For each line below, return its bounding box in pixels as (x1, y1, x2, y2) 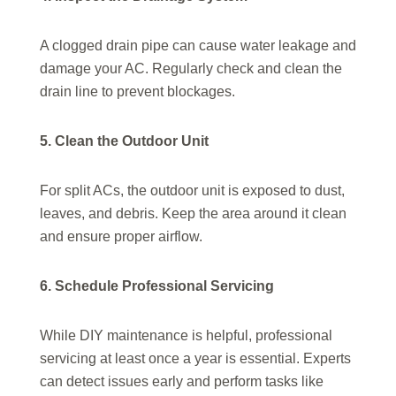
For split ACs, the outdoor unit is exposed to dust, (40, 183, 345, 199)
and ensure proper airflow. (40, 229, 202, 245)
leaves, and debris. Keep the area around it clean (40, 206, 346, 222)
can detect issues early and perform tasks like (40, 374, 324, 390)
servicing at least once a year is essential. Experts (40, 351, 351, 367)
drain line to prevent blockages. (40, 84, 235, 100)
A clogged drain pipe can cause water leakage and (40, 38, 356, 54)
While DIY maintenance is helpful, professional (40, 328, 332, 344)
